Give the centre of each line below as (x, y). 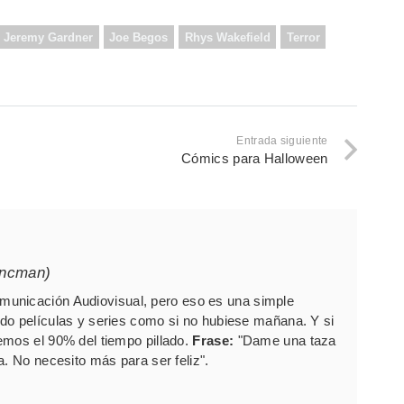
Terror (303, 37)
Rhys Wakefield (227, 37)
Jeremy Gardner (49, 37)
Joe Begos (139, 37)
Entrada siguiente (282, 140)
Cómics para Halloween (255, 158)
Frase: (213, 340)
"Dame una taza (285, 340)
